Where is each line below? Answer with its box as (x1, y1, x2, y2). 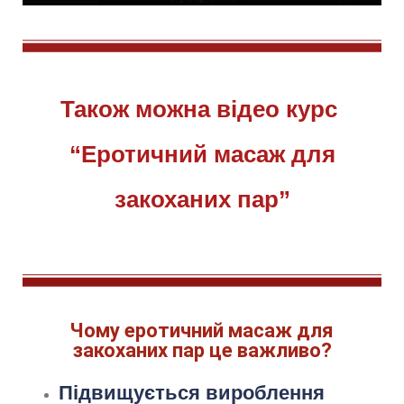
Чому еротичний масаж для (70, 318, 334, 342)
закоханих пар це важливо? (72, 338, 332, 362)
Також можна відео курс (60, 95, 344, 123)
